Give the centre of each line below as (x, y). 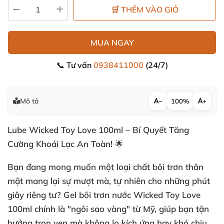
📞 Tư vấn (75, 65)
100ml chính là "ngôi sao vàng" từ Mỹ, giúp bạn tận (108, 209)
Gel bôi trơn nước (97, 195)
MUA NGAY (112, 42)
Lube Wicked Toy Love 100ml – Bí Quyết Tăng (98, 130)
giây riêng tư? (35, 195)
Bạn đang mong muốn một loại (70, 167)
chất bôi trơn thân (168, 167)
